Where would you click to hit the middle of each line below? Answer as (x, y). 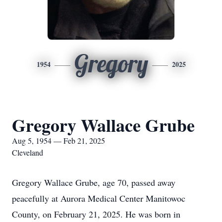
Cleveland (28, 152)
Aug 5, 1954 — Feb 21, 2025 (58, 140)
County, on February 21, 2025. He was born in (96, 214)
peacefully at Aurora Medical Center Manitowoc (99, 198)
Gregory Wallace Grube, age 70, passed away (94, 182)
